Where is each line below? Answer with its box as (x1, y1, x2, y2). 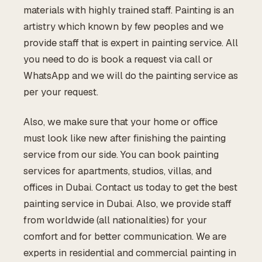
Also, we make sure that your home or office (23, 115, 218, 128)
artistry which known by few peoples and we (23, 20, 223, 33)
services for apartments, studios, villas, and (23, 164, 212, 177)
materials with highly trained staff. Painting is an (23, 4, 234, 17)
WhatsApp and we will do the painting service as (23, 69, 238, 82)
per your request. (23, 85, 98, 99)
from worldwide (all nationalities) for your (23, 213, 207, 226)
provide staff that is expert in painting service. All (23, 36, 238, 50)
